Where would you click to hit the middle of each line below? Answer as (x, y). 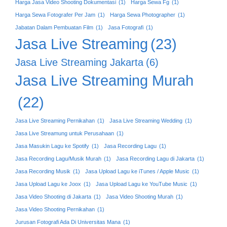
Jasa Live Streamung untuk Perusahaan (65, 133)
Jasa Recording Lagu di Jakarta (155, 158)
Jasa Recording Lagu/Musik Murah (58, 158)
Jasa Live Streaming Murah (104, 80)
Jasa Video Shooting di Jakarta (53, 196)
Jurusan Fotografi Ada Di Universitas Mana (68, 222)
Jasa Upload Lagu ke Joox (48, 184)
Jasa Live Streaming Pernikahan (55, 120)
